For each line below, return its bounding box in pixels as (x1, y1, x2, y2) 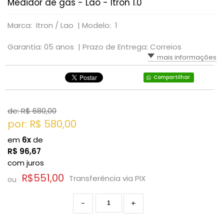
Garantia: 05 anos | (7, 41, 82, 52)
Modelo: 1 (82, 20, 117, 30)
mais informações (157, 52, 216, 62)
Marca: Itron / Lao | (7, 20, 82, 30)
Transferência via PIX (69, 172, 145, 183)
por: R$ (7, 117, 44, 131)
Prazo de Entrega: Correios (82, 41, 181, 52)
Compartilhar (153, 73, 190, 81)
